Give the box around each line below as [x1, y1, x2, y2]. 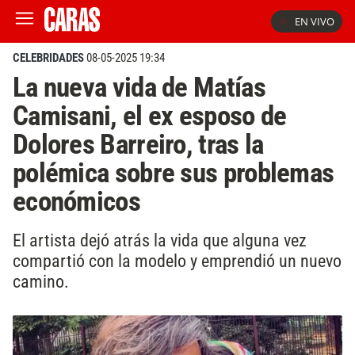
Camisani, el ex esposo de [13, 99, 287, 132]
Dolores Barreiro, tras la [13, 128, 264, 161]
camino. [13, 270, 69, 292]
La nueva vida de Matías [13, 71, 265, 104]
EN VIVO [295, 14, 334, 29]
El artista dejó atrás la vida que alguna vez [13, 229, 307, 250]
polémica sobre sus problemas [13, 156, 334, 189]
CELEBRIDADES [13, 51, 84, 65]
